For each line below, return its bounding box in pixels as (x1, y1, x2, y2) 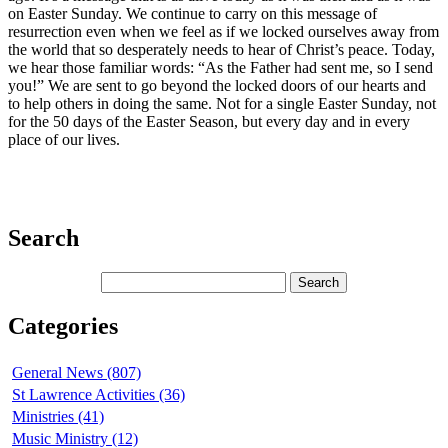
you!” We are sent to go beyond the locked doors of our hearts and (8, 77, 426, 95)
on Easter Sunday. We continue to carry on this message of (8, 5, 377, 23)
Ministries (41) (12, 407, 104, 425)
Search (8, 225, 79, 252)
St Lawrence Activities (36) (12, 385, 185, 403)
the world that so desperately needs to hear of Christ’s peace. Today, (8, 41, 435, 59)
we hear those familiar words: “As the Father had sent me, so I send (8, 59, 433, 77)
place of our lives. (8, 131, 120, 149)
